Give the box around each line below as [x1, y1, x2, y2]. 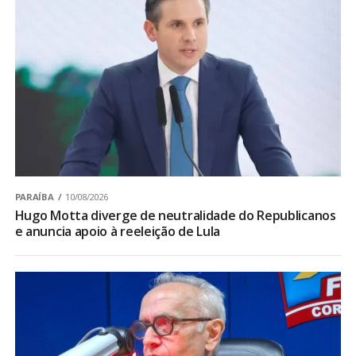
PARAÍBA [14, 191, 54, 203]
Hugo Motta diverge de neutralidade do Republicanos [14, 207, 336, 225]
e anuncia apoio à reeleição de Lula [14, 222, 221, 241]
